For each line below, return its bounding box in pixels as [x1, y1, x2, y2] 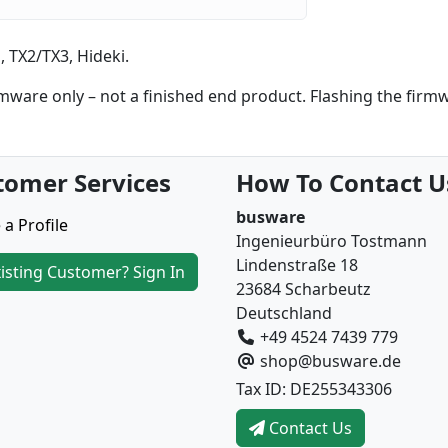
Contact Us [265, 417, 352, 440]
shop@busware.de [260, 350, 401, 373]
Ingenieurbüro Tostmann [236, 230, 427, 253]
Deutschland [236, 302, 332, 325]
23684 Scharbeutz [236, 278, 371, 301]
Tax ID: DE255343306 [236, 378, 392, 401]
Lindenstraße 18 [236, 254, 358, 277]
